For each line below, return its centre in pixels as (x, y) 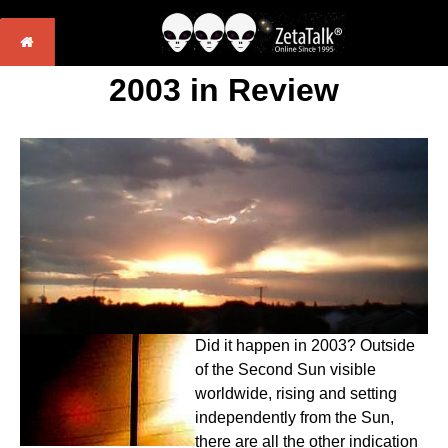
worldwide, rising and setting (296, 394)
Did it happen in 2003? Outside (305, 346)
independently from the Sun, (294, 418)
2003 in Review (224, 90)
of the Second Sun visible (285, 370)
